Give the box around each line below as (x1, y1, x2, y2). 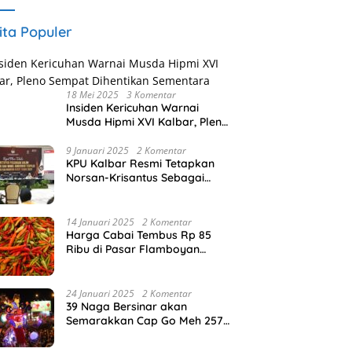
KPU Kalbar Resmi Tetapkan (66, 156, 215, 170)
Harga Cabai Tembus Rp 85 (66, 227, 212, 242)
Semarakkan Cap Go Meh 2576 (66, 313, 230, 328)
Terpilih (66, 198, 104, 213)
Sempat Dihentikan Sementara (66, 128, 227, 143)
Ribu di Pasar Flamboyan (66, 241, 200, 256)
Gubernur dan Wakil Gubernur (66, 184, 225, 199)
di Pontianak (66, 327, 132, 342)
